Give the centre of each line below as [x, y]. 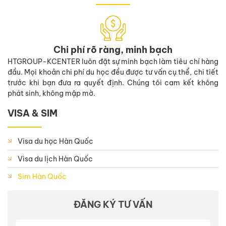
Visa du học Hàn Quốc [55, 141]
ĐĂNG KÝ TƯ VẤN [113, 204]
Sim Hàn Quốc [42, 176]
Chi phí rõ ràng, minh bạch [113, 49]
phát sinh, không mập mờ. [51, 93]
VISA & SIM [33, 113]
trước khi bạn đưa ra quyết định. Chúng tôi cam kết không [113, 82]
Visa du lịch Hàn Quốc [55, 159]
